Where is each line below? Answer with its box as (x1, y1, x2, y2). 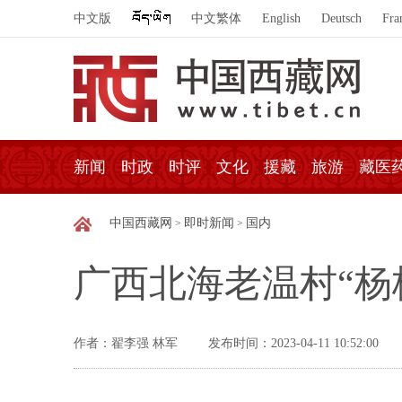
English (262, 12, 301, 25)
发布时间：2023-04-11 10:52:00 (208, 336, 379, 350)
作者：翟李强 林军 (74, 336, 181, 350)
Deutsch (321, 12, 362, 25)
